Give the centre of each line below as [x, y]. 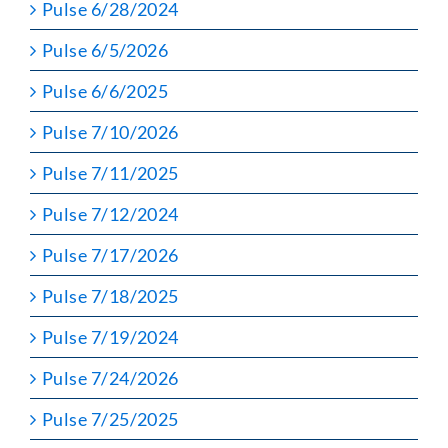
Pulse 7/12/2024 [110, 213]
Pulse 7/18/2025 [110, 295]
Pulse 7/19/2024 [110, 336]
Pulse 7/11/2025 [110, 172]
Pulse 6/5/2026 [105, 49]
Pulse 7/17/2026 [110, 254]
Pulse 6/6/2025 [105, 90]
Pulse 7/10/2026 [110, 131]
